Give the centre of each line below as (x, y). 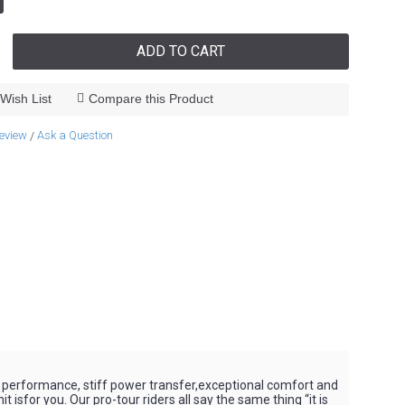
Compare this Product (151, 99)
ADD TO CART (181, 51)
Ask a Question (75, 135)
